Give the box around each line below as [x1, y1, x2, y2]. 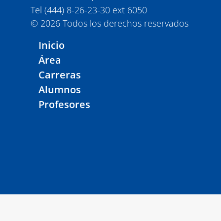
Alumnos [38, 83, 81, 96]
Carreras [38, 68, 81, 81]
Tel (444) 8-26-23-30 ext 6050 [31, 4, 147, 16]
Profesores [38, 98, 90, 111]
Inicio [38, 38, 65, 52]
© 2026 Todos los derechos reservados [31, 17, 188, 29]
